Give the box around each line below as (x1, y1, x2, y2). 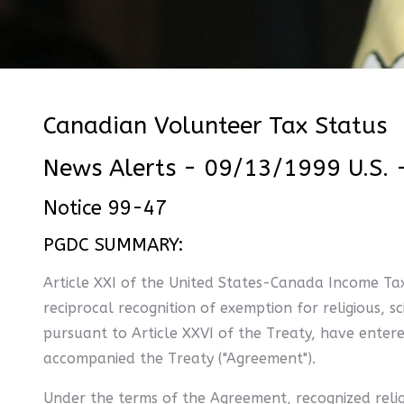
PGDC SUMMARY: (43, 234, 184, 255)
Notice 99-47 (43, 197, 167, 220)
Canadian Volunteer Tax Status (43, 112, 387, 140)
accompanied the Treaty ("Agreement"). (43, 350, 316, 367)
